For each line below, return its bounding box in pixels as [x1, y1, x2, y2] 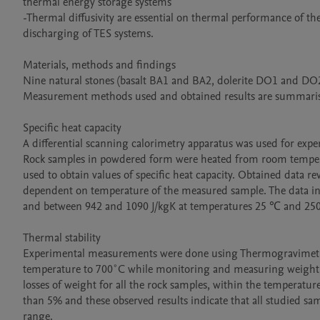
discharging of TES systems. [23, 26, 154, 41]
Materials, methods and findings [23, 57, 176, 73]
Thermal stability [23, 230, 101, 246]
